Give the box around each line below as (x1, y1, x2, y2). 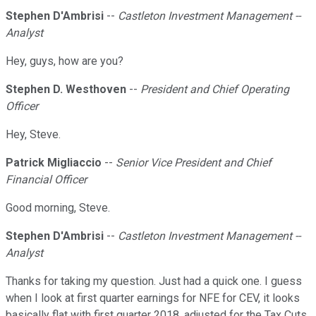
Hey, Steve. (6, 128, 61, 142)
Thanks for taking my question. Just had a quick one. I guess (6, 274, 302, 288)
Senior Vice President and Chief (116, 156, 272, 170)
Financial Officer (6, 173, 87, 187)
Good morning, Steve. (6, 201, 110, 215)
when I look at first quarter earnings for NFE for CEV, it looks (6, 291, 300, 305)
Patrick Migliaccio (6, 156, 102, 170)
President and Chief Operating (140, 83, 289, 97)
